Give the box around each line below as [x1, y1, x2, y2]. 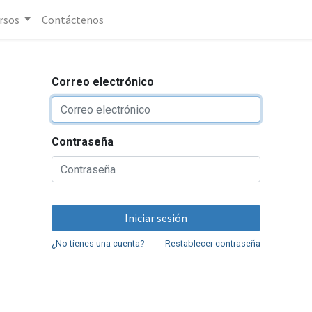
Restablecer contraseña [165, 238, 260, 249]
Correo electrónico [52, 75, 154, 88]
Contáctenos [42, 13, 104, 26]
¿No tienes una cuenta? [52, 238, 144, 249]
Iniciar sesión [125, 211, 187, 225]
